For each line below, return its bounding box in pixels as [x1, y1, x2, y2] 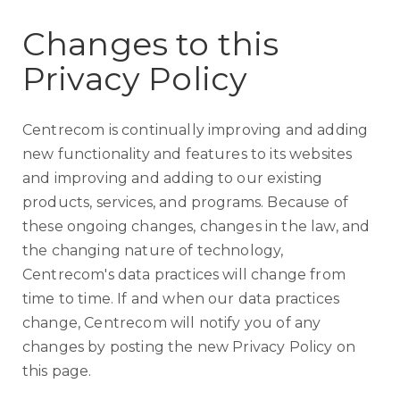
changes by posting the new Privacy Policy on [22, 338, 356, 355]
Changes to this [22, 24, 279, 63]
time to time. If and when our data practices [22, 290, 340, 307]
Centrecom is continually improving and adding [22, 121, 369, 138]
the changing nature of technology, [22, 242, 284, 259]
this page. [22, 362, 92, 379]
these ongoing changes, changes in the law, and [22, 218, 371, 235]
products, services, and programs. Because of [22, 194, 349, 211]
